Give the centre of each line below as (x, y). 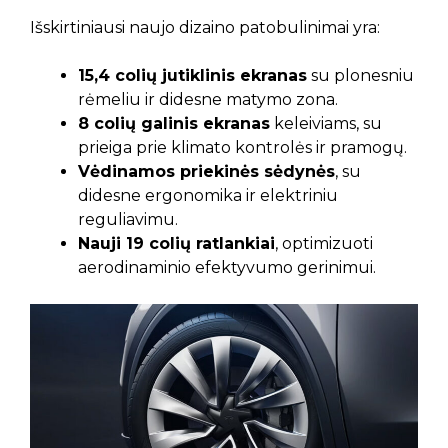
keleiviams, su (326, 124)
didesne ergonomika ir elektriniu (208, 196)
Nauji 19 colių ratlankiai (176, 244)
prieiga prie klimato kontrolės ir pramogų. (242, 148)
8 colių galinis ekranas (174, 124)
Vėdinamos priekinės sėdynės (206, 172)
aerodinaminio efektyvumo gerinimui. (227, 268)
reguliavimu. (128, 220)
